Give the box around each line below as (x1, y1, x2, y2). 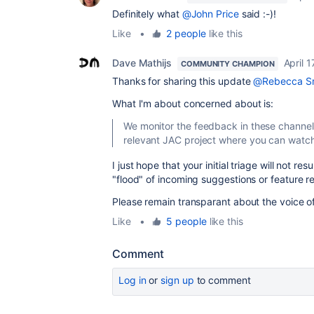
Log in (118, 273, 146, 286)
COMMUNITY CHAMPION (181, 58, 275, 69)
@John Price (182, 7, 239, 20)
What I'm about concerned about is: (112, 97, 274, 109)
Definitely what (112, 7, 182, 20)
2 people (166, 27, 206, 39)
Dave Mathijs (112, 56, 172, 69)
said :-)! (238, 7, 276, 20)
